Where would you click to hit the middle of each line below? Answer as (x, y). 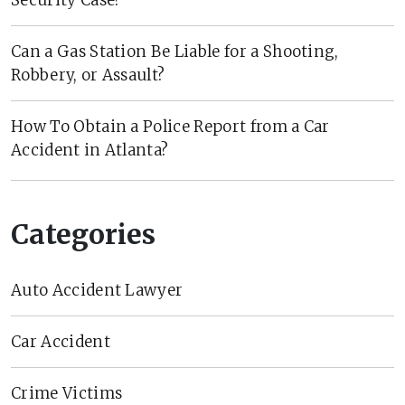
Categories (83, 234)
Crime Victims (67, 393)
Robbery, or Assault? (88, 75)
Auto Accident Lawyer (97, 290)
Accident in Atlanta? (90, 150)
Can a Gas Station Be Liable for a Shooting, (175, 51)
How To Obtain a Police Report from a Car (170, 126)
